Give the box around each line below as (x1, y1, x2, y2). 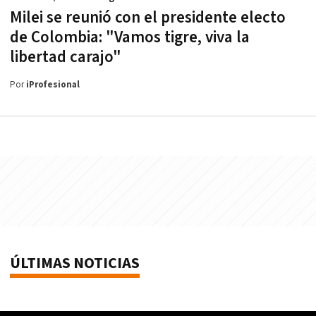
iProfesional (26, 78, 80, 91)
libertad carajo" (10, 46, 121, 68)
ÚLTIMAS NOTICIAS (10, 253, 140, 274)
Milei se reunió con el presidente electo (10, 6, 286, 28)
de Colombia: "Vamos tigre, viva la (10, 26, 250, 48)
